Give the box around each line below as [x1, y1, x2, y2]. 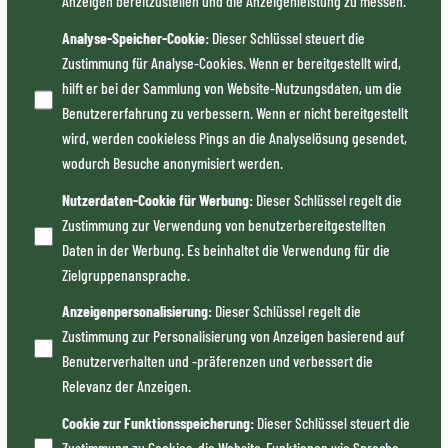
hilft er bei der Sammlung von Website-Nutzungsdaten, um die [62, 77, 403, 97]
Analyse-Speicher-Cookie [62, 27, 206, 47]
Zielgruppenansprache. [62, 264, 191, 284]
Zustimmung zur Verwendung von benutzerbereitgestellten [62, 214, 387, 234]
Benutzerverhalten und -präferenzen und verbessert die [62, 351, 374, 371]
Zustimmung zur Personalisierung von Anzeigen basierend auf [62, 326, 405, 346]
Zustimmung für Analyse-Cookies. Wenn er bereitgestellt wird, [62, 52, 402, 72]
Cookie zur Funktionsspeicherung [62, 413, 251, 433]
